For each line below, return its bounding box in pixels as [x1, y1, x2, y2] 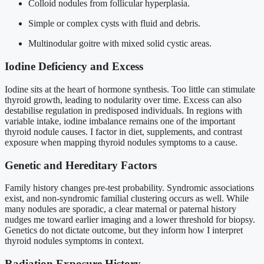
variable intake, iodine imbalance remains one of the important [5, 115, 235, 126]
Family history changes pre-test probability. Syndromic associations [5, 183, 254, 193]
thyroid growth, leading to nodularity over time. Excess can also [5, 94, 242, 105]
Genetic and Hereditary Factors [5, 159, 157, 171]
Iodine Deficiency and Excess [5, 60, 143, 73]
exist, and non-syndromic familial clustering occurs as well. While [5, 193, 249, 204]
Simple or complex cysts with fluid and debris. [28, 18, 200, 29]
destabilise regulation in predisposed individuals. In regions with [5, 105, 242, 115]
